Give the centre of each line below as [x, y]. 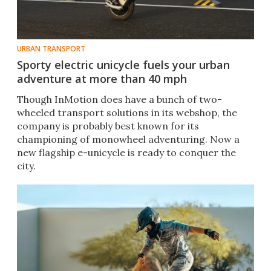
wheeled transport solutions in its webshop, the [127, 113]
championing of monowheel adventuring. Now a [128, 139]
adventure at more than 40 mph [102, 79]
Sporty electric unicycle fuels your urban [123, 65]
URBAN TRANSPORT [51, 49]
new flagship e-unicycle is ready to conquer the [126, 153]
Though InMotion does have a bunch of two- [119, 100]
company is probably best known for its [108, 126]
